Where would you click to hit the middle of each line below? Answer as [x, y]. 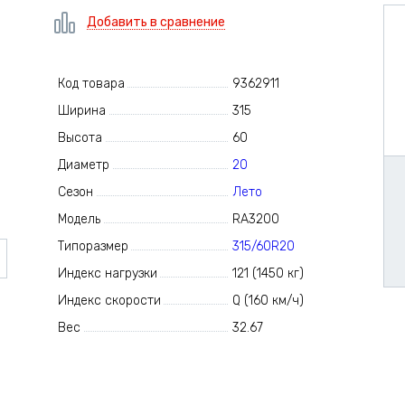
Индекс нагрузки [107, 273]
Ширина [81, 111]
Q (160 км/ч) [268, 301]
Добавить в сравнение [155, 22]
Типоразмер [93, 246]
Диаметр [83, 165]
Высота [80, 138]
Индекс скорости [109, 301]
